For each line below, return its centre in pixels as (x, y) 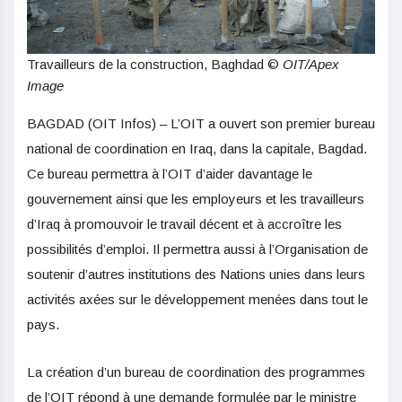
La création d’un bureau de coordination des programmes (196, 371)
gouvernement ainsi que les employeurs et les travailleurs (196, 198)
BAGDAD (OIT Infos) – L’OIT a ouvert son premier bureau (201, 123)
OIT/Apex (311, 64)
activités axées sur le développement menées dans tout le (197, 299)
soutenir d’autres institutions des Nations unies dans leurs (196, 274)
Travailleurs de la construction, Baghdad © (155, 64)
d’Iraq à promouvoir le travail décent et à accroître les (184, 223)
